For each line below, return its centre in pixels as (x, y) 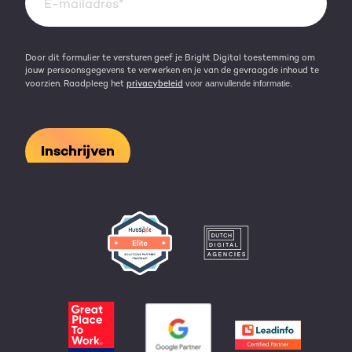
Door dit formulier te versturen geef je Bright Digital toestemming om (170, 57)
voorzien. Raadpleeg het (76, 83)
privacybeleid (155, 83)
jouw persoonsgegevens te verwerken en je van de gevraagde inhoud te (172, 70)
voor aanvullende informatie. (239, 83)
